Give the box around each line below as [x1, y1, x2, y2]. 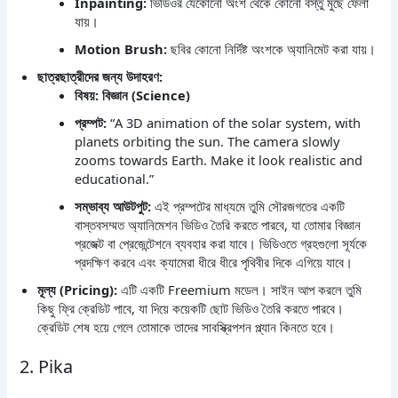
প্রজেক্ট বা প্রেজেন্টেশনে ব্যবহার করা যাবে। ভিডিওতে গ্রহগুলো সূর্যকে [75, 235, 368, 253]
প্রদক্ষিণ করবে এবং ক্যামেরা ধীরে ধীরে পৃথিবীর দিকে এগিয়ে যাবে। [75, 253, 354, 272]
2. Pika [20, 354, 74, 379]
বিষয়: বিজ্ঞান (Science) [75, 86, 191, 105]
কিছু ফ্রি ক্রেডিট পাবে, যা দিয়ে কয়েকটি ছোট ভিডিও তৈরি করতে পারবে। [37, 299, 345, 318]
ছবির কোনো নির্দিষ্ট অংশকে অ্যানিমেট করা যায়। [167, 40, 377, 59]
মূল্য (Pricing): [37, 281, 118, 299]
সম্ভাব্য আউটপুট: [75, 197, 152, 216]
